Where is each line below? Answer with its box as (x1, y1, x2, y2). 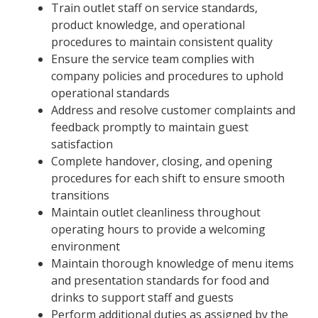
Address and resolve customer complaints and (51, 102, 295, 118)
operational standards (51, 84, 170, 101)
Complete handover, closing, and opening (51, 153, 273, 169)
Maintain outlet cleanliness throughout (51, 204, 261, 220)
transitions (51, 187, 109, 203)
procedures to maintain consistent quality (51, 33, 273, 50)
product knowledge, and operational (51, 16, 245, 33)
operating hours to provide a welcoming (51, 221, 265, 237)
